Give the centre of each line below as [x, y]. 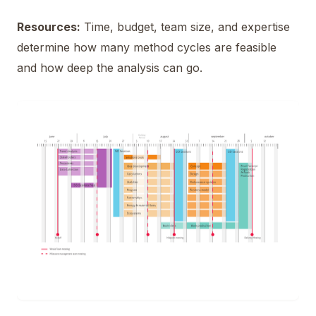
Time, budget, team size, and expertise [185, 26]
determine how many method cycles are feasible [147, 47]
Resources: [49, 26]
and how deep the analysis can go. [110, 67]
